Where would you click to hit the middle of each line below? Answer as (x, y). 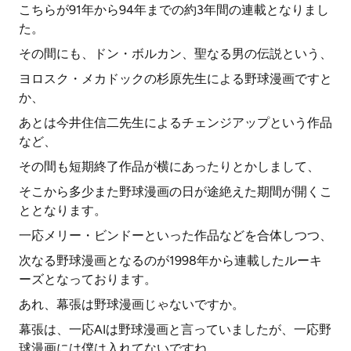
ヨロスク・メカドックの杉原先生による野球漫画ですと (175, 79)
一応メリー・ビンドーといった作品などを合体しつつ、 (175, 235)
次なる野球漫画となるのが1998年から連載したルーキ (170, 261)
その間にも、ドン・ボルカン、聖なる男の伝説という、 (175, 54)
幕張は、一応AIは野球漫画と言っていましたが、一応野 (175, 329)
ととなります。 (63, 210)
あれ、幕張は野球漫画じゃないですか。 (132, 304)
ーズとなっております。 (88, 279)
